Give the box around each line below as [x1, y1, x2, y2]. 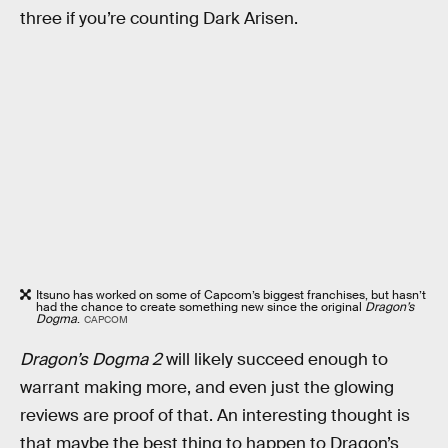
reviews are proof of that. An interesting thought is [20, 405, 410, 427]
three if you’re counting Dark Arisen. [20, 7, 298, 29]
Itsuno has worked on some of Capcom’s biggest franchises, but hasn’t [36, 286, 426, 303]
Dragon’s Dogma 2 [20, 349, 162, 371]
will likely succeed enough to [162, 349, 388, 371]
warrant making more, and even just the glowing [20, 377, 394, 399]
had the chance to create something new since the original [36, 298, 365, 315]
